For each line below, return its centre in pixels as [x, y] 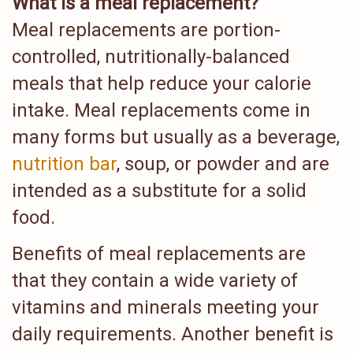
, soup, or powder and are [223, 163]
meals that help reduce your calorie [162, 83]
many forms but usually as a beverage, [176, 137]
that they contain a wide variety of [155, 281]
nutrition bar [64, 163]
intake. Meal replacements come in [161, 110]
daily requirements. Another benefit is [173, 334]
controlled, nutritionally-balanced [151, 56]
